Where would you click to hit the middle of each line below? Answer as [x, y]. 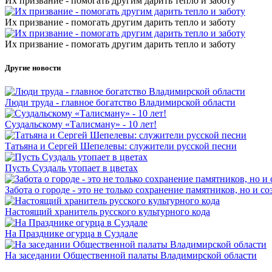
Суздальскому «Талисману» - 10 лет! [81, 124]
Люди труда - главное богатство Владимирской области [120, 103]
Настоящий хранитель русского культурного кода [107, 212]
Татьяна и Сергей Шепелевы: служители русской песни [121, 146]
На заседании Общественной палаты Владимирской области [131, 256]
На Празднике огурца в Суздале [71, 234]
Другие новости [33, 67]
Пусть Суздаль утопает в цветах [71, 168]
